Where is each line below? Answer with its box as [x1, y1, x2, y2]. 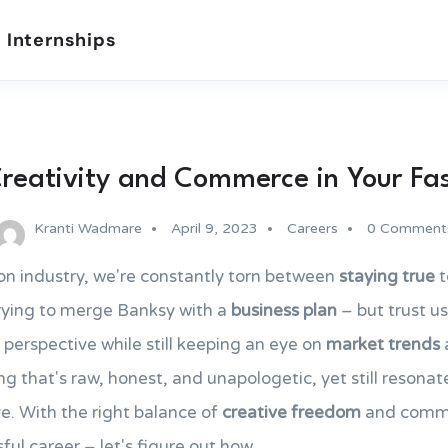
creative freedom [222, 402, 361, 423]
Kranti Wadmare [33, 220, 142, 237]
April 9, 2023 [170, 220, 258, 237]
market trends [326, 334, 440, 355]
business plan [231, 300, 337, 321]
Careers [286, 220, 338, 237]
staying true [339, 266, 435, 287]
